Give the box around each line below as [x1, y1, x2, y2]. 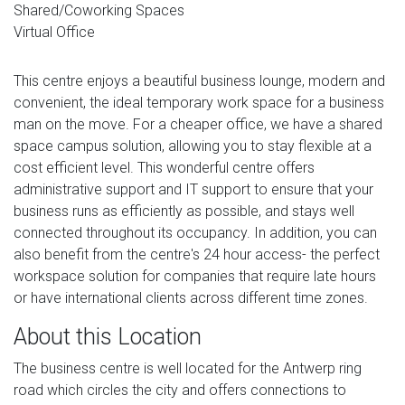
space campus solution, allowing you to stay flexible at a [14, 137, 372, 155]
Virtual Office [14, 23, 95, 41]
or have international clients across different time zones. [14, 288, 368, 306]
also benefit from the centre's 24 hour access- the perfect [14, 245, 380, 263]
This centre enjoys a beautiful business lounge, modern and [14, 71, 385, 89]
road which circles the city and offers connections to [14, 381, 346, 399]
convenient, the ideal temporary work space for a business [14, 93, 384, 111]
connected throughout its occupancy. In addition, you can [14, 223, 377, 241]
